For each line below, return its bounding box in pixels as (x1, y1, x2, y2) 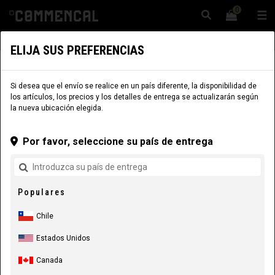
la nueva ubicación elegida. (10, 104, 103, 112)
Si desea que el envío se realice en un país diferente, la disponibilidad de (10, 82, 257, 90)
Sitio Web (198, 36, 228, 44)
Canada (36, 256, 63, 265)
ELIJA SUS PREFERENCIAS (10, 43, 144, 58)
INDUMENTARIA (14, 64, 61, 72)
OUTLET (75, 64, 99, 72)
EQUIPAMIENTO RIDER (113, 64, 181, 72)
